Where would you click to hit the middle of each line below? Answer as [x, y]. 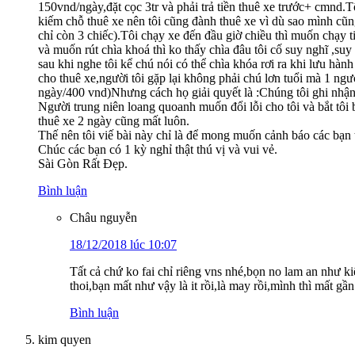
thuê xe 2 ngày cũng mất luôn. [114, 120]
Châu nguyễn [103, 217]
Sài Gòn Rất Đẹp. [83, 163]
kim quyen [65, 339]
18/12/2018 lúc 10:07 [123, 244]
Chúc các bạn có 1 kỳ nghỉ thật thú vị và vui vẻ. [158, 149]
